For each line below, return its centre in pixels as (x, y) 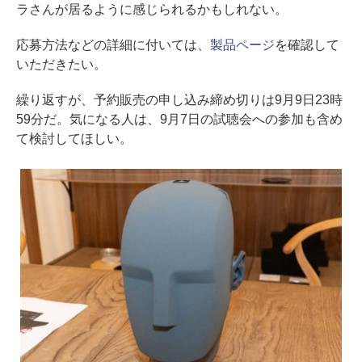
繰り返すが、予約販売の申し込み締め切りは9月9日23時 (179, 100)
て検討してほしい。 (74, 139)
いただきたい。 (61, 65)
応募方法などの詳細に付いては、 (113, 45)
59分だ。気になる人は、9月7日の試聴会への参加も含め (179, 120)
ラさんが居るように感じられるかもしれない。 (152, 10)
